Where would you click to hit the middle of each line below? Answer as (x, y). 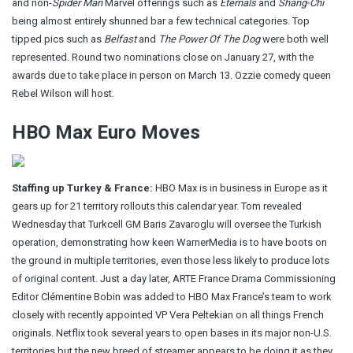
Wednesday (39, 224)
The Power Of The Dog (210, 39)
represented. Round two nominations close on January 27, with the (163, 57)
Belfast (121, 39)
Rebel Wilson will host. (63, 93)
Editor (26, 296)
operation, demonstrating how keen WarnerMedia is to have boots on (169, 242)
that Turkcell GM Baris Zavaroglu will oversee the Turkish (194, 224)
